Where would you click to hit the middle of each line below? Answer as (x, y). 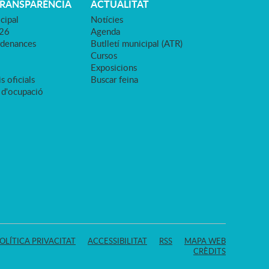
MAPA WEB (205, 241)
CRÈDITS (210, 251)
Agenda (105, 31)
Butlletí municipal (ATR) (137, 43)
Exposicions (114, 67)
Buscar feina (114, 79)
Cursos (104, 55)
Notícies (107, 19)
